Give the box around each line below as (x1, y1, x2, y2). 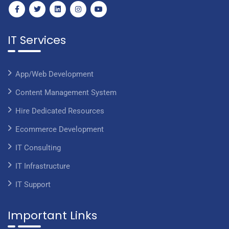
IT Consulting (15, 143, 61, 153)
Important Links (8, 208, 97, 224)
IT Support (15, 180, 51, 190)
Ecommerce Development (15, 125, 104, 134)
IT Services (8, 32, 66, 49)
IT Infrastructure (15, 162, 70, 171)
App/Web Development (15, 70, 94, 79)
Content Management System (15, 88, 117, 98)
